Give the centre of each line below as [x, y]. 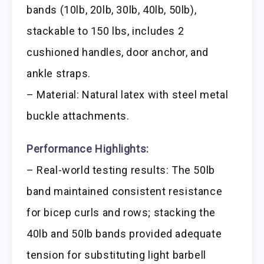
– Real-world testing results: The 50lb [121, 170]
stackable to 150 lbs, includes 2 [105, 31]
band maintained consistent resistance [125, 192]
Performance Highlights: [88, 149]
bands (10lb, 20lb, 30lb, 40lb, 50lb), [112, 9]
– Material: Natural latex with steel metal [128, 94]
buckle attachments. [78, 115]
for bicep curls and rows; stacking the [121, 213]
